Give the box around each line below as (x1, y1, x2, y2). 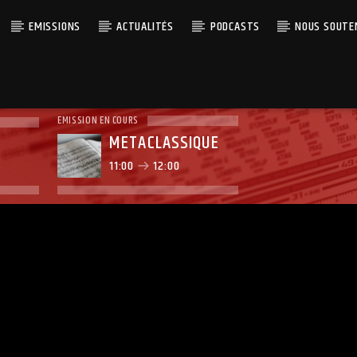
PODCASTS (210, 17, 260, 37)
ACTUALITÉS (116, 17, 175, 37)
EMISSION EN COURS (57, 112, 139, 128)
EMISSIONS (29, 17, 81, 37)
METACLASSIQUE (109, 129, 219, 157)
